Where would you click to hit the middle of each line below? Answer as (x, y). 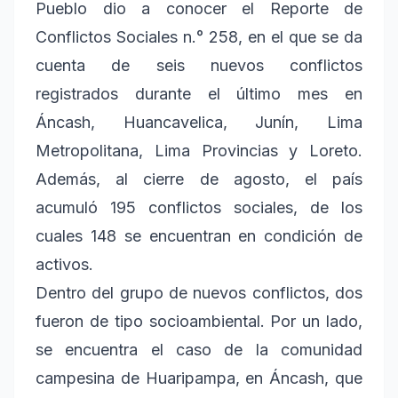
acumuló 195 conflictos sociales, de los (199, 208)
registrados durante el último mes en (199, 94)
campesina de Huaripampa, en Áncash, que (199, 378)
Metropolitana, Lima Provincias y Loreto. (199, 151)
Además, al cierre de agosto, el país (199, 179)
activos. (64, 265)
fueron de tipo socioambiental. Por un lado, (199, 322)
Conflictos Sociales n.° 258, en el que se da (199, 37)
